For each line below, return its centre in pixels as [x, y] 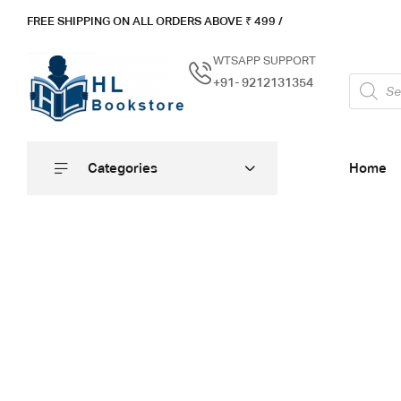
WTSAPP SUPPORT [264, 60]
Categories [123, 168]
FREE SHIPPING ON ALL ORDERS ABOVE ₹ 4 [144, 21]
